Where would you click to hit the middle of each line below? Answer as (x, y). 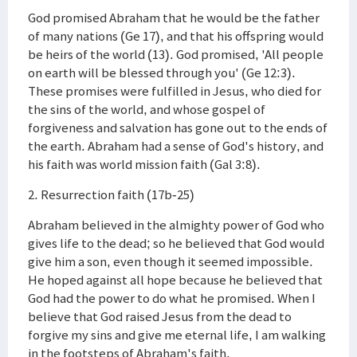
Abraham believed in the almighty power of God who (176, 225)
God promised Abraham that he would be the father (174, 18)
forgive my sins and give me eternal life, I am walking (177, 335)
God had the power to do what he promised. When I (172, 298)
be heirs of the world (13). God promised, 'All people (176, 54)
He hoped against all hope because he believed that (175, 280)
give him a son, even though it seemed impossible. (171, 261)
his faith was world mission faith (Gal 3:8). (144, 164)
